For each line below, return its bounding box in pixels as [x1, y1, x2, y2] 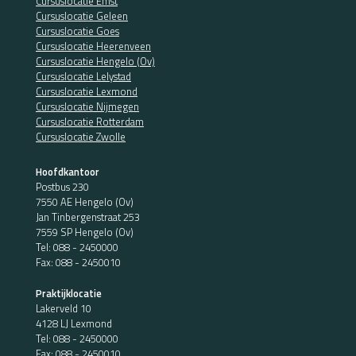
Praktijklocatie [36, 284, 102, 301]
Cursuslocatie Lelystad [36, 68, 131, 85]
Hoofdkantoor [36, 164, 99, 180]
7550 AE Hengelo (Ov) [36, 194, 133, 211]
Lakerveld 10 [36, 300, 91, 316]
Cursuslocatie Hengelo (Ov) [36, 53, 155, 70]
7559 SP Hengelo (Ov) [36, 224, 133, 241]
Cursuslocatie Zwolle [36, 129, 126, 145]
